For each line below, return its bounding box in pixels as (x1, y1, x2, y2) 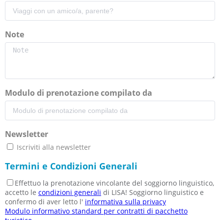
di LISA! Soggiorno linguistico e (101, 187, 204, 197)
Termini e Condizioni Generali (5, 160, 137, 172)
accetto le (5, 187, 38, 197)
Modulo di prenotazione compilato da (5, 87, 154, 98)
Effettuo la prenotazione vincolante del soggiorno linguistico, (15, 178, 214, 188)
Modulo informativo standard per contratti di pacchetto (5, 206, 188, 216)
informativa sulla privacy (85, 196, 166, 206)
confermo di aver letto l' (5, 196, 85, 206)
